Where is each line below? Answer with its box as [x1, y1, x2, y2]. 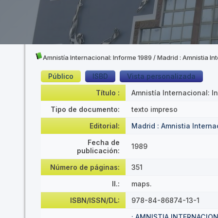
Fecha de [88, 138, 120, 146]
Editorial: [90, 122, 120, 130]
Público [48, 72, 73, 80]
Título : [96, 89, 120, 97]
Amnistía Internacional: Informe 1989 [43, 54, 152, 61]
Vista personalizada [127, 72, 196, 80]
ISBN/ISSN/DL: [70, 196, 120, 204]
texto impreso [131, 105, 178, 113]
